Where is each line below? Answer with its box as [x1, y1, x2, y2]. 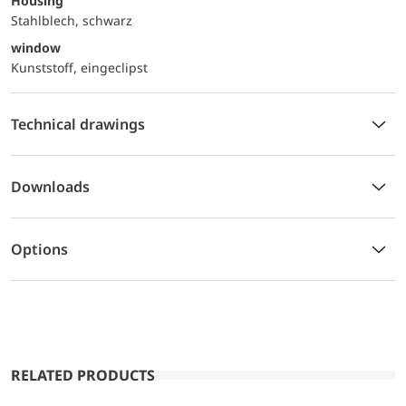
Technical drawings [11, 113, 145, 134]
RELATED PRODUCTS [11, 364, 155, 385]
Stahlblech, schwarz [11, 11, 132, 29]
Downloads [11, 176, 90, 197]
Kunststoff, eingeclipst [11, 58, 148, 76]
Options [11, 238, 68, 259]
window [11, 38, 61, 56]
